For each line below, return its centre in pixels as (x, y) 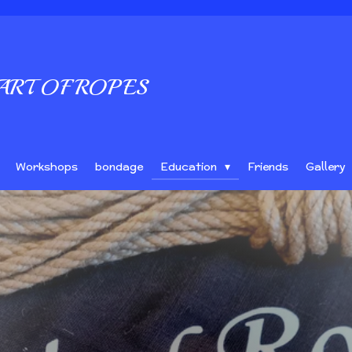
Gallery (325, 167)
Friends (268, 167)
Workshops (47, 167)
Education (190, 167)
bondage (119, 167)
